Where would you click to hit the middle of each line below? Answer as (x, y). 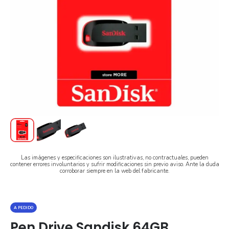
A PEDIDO (23, 208)
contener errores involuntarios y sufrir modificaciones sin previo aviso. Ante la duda (114, 165)
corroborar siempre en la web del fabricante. (114, 171)
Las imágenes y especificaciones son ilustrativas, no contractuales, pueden (114, 158)
